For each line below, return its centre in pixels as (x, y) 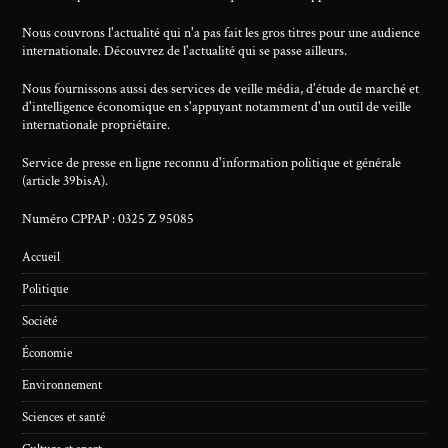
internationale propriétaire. (96, 125)
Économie (47, 353)
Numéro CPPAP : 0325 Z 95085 (108, 219)
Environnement (62, 385)
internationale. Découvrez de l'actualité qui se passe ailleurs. (185, 51)
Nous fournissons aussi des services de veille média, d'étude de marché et (221, 89)
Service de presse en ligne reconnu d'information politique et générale (212, 163)
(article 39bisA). (65, 181)
